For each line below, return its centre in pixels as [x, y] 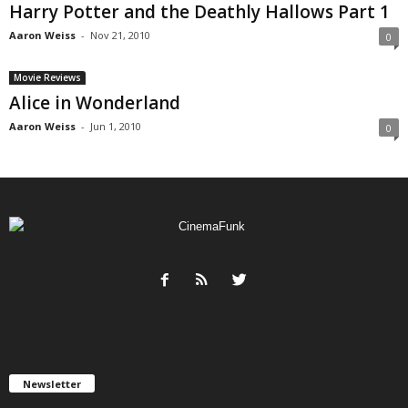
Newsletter [52, 383]
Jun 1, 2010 [116, 126]
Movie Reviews [47, 77]
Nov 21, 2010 [120, 35]
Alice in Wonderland [95, 103]
